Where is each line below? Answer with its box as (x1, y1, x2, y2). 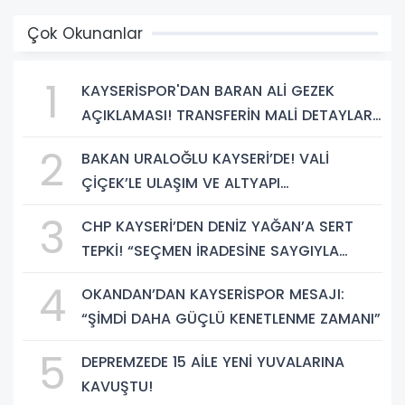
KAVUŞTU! (81, 375, 153, 397)
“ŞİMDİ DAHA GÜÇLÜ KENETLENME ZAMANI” (81, 307, 381, 329)
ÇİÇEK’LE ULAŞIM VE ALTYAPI (81, 172, 280, 193)
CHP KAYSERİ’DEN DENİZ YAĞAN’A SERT (81, 215, 353, 237)
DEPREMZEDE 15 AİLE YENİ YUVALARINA (81, 351, 344, 372)
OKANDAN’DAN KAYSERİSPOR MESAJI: (81, 283, 344, 305)
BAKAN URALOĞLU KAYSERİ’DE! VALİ (81, 147, 329, 169)
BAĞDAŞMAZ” (81, 264, 177, 286)
